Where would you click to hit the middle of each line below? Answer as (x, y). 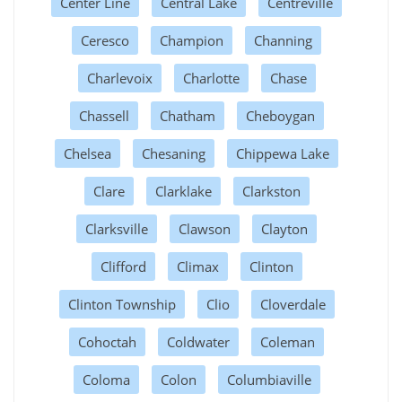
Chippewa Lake (283, 153)
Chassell (104, 115)
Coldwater (198, 341)
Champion (192, 40)
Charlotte (211, 78)
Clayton (284, 228)
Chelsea (87, 153)
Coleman (288, 341)
